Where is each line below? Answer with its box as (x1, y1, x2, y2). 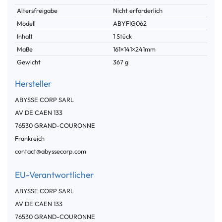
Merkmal (16, 2, 43, 11)
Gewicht (17, 57, 41, 66)
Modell (17, 19, 36, 27)
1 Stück (113, 32, 132, 40)
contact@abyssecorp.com (15, 147, 86, 155)
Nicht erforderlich (113, 6, 163, 14)
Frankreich (15, 134, 45, 142)
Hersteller (15, 77, 52, 89)
